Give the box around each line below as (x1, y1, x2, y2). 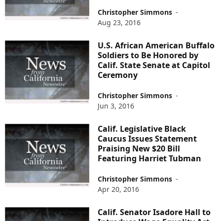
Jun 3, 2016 (98, 101, 135, 110)
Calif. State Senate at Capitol (98, 60, 211, 71)
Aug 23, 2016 (98, 18, 141, 27)
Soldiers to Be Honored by (98, 50, 199, 61)
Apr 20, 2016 (98, 184, 140, 194)
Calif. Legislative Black (98, 123, 186, 134)
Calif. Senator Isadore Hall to (98, 207, 211, 218)
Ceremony (98, 70, 138, 80)
